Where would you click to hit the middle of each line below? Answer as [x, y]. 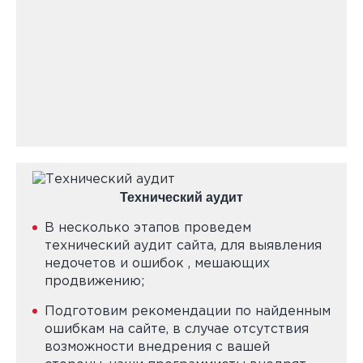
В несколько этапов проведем [148, 228]
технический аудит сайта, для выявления [183, 246]
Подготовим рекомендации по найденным [188, 312]
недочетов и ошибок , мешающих [157, 264]
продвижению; [94, 282]
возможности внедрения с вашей [157, 347]
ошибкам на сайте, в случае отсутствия [177, 329]
